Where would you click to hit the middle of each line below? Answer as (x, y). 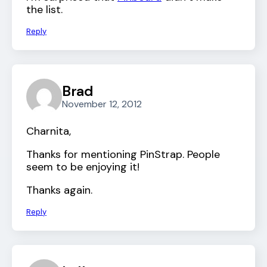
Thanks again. (59, 190)
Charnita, (49, 131)
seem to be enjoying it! (83, 167)
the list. (44, 10)
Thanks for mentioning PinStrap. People (123, 155)
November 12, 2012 (102, 104)
